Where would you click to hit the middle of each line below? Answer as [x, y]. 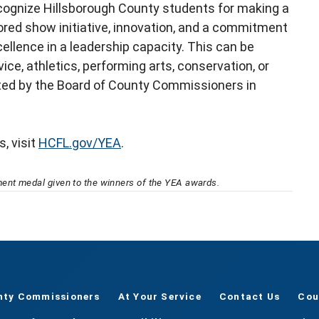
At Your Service [159, 297]
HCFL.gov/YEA [80, 143]
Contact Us [250, 297]
